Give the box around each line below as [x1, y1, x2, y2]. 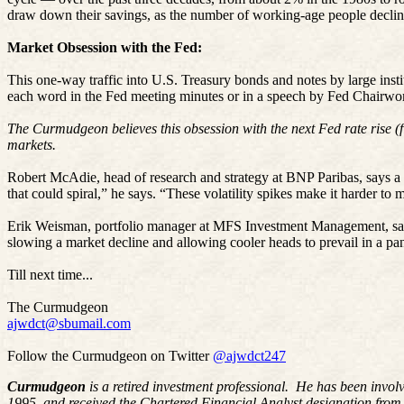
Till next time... [7, 266, 93, 282]
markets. [7, 136, 56, 152]
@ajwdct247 [213, 347, 286, 363]
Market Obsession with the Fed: [7, 39, 202, 55]
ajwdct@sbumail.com [7, 315, 131, 331]
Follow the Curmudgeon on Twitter [7, 347, 213, 363]
